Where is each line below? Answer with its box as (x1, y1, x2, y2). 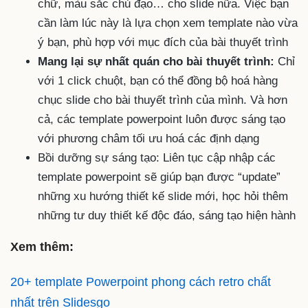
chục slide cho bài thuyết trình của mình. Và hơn (38, 93, 287, 107)
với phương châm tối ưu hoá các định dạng (38, 131, 263, 145)
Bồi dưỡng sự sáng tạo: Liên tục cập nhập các (38, 151, 276, 164)
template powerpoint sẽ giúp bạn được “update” (38, 170, 280, 184)
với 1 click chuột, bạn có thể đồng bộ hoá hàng (38, 74, 278, 87)
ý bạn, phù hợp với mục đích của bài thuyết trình (38, 35, 288, 49)
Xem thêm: (10, 239, 77, 254)
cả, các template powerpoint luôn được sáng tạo (38, 112, 285, 126)
